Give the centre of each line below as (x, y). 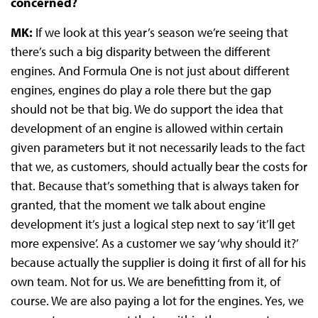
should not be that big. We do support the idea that (147, 109)
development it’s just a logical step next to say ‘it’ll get (153, 224)
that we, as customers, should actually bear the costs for (159, 167)
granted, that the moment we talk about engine (138, 205)
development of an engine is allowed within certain (147, 128)
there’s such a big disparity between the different (140, 52)
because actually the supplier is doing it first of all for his (158, 263)
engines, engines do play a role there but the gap (141, 90)
